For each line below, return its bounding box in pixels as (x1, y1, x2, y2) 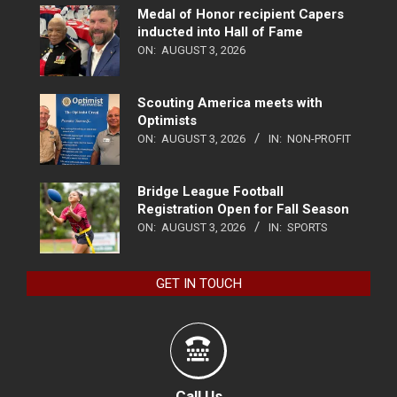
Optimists (137, 113, 197, 129)
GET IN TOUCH (155, 276, 242, 292)
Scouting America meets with (137, 95, 323, 112)
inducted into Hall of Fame (137, 24, 303, 41)
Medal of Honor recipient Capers (137, 6, 344, 23)
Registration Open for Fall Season (137, 201, 349, 218)
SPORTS (287, 221, 328, 235)
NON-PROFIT (287, 132, 351, 146)
